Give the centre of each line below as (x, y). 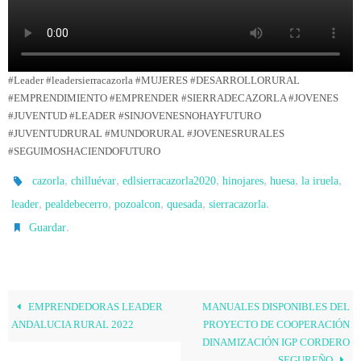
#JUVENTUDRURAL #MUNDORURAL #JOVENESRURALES (146, 133)
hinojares (243, 180)
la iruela (320, 180)
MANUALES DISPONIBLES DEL (276, 307)
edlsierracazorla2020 (170, 180)
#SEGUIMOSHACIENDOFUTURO (84, 151)
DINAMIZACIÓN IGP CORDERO (276, 342)
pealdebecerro (77, 204)
